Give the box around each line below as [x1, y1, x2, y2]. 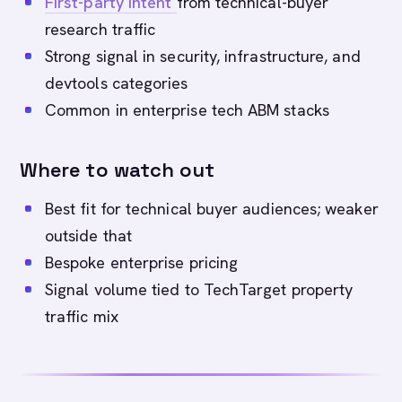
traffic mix [45, 306, 118, 327]
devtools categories [45, 73, 188, 93]
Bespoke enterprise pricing [45, 252, 239, 273]
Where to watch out [20, 157, 215, 182]
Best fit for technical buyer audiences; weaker [45, 198, 379, 219]
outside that [45, 225, 132, 246]
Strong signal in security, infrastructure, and [45, 46, 361, 66]
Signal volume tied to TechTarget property [45, 279, 354, 300]
